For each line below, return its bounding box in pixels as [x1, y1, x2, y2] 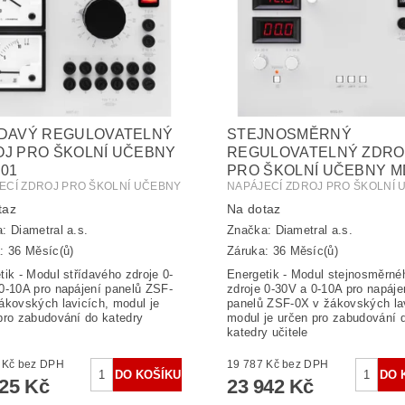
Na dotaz [226, 201, 281, 216]
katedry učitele [226, 325, 308, 339]
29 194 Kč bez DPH [17, 357, 64, 371]
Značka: [226, 223, 276, 238]
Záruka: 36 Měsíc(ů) [226, 243, 339, 258]
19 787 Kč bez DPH [282, 357, 329, 371]
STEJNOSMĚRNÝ [226, 126, 352, 142]
